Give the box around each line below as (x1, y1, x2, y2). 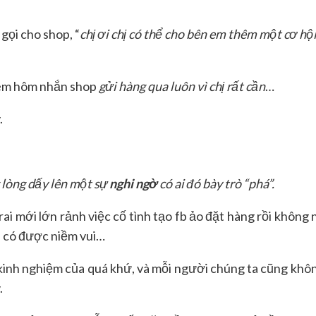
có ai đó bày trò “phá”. (157, 175, 274, 191)
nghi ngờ (109, 175, 157, 191)
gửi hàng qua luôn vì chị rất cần (99, 78, 265, 94)
